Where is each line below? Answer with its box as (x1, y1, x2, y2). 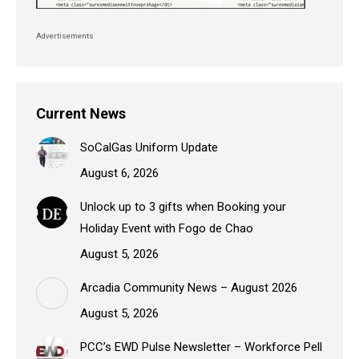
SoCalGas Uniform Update (80, 140, 218, 155)
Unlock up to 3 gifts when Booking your (80, 200, 286, 215)
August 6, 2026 (80, 166, 159, 181)
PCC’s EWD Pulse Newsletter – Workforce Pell (80, 340, 322, 355)
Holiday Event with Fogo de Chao (80, 221, 253, 236)
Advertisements (36, 31, 95, 41)
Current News (36, 105, 126, 123)
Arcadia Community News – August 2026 (80, 280, 297, 296)
